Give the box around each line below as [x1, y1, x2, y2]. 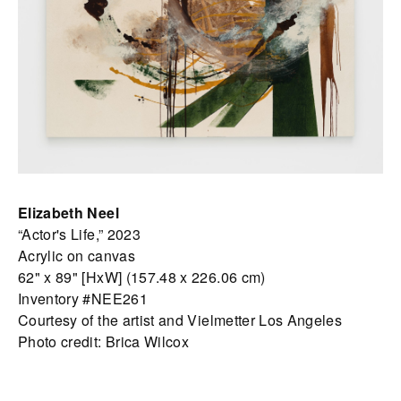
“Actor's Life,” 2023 [18, 224, 141, 245]
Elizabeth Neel [18, 202, 119, 224]
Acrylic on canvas [18, 245, 135, 267]
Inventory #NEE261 [18, 288, 148, 310]
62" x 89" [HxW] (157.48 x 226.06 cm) [18, 267, 266, 288]
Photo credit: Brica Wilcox [18, 331, 190, 353]
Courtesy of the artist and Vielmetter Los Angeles [18, 310, 343, 331]
